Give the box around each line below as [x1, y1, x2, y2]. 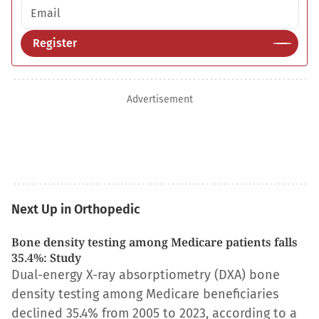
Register [33, 36, 77, 50]
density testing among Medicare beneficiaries [11, 286, 278, 302]
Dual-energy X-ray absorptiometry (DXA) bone [11, 267, 280, 283]
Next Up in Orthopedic [11, 202, 140, 217]
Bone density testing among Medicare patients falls [11, 234, 298, 250]
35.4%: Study [11, 250, 81, 266]
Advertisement [126, 93, 193, 105]
